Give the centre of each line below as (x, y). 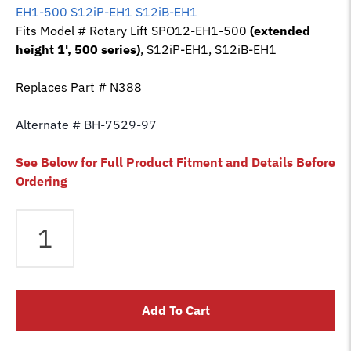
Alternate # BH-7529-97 (86, 124)
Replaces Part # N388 (79, 87)
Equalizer (41, 217)
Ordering (42, 181)
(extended (280, 30)
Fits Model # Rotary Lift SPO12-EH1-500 (133, 30)
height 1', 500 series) (78, 49)
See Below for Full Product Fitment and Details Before (175, 162)
